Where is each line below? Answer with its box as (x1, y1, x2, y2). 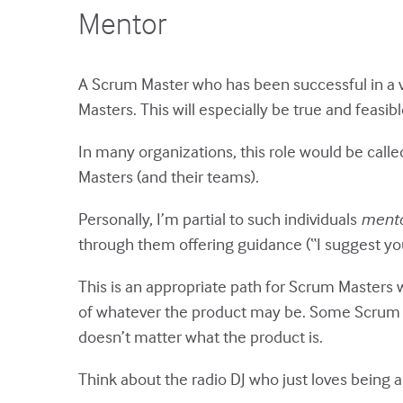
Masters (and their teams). (78, 165, 259, 187)
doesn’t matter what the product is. (78, 325, 323, 347)
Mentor (78, 4, 166, 41)
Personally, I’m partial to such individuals (78, 207, 361, 229)
